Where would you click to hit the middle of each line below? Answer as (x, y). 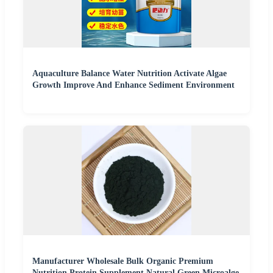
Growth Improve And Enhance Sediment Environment (133, 85)
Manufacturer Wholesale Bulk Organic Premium (123, 261)
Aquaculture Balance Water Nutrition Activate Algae (129, 74)
